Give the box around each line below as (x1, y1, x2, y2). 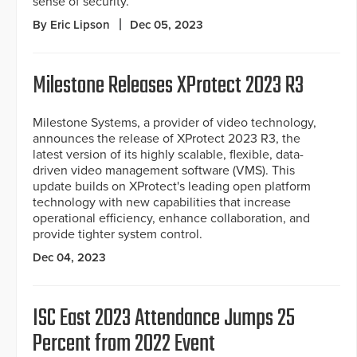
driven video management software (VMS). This (33, 163, 295, 179)
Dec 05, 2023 (130, 18, 203, 33)
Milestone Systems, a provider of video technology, (33, 115, 316, 131)
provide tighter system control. (33, 226, 202, 243)
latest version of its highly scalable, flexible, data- (33, 147, 304, 163)
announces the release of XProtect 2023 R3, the (33, 131, 300, 147)
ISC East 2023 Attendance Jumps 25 (33, 300, 295, 338)
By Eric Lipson (33, 18, 110, 33)
